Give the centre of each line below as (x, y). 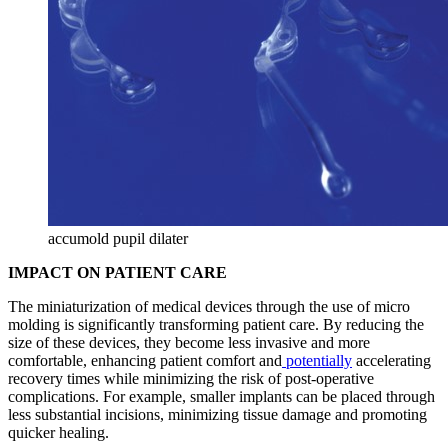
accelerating (391, 361)
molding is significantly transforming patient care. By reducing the (216, 325)
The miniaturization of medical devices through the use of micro (209, 307)
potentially (317, 361)
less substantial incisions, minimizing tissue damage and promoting (217, 415)
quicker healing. (58, 433)
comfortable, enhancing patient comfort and (145, 361)
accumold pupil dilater (118, 239)
